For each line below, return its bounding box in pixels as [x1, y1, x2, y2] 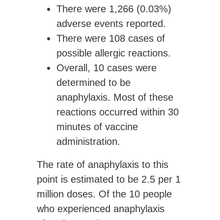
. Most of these [108, 92, 173, 103]
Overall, [56, 62, 93, 74]
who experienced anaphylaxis [37, 203, 165, 215]
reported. [123, 18, 166, 29]
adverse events [56, 18, 123, 29]
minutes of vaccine [56, 121, 138, 133]
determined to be [56, 77, 131, 88]
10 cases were [93, 62, 157, 74]
